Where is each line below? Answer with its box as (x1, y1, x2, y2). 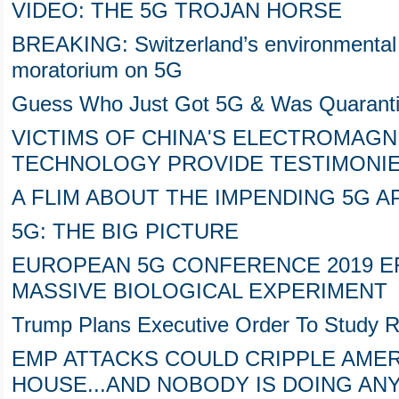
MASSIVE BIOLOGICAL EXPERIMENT (12, 280, 387, 304)
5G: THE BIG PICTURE (12, 220, 239, 244)
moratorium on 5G (12, 59, 183, 83)
